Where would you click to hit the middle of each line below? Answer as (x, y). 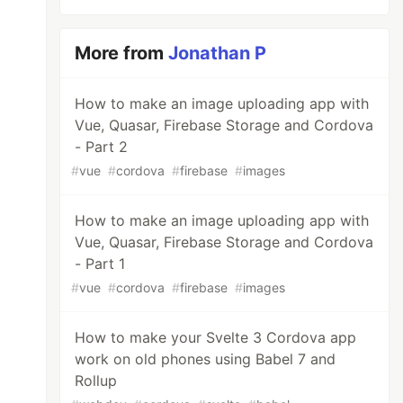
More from (122, 53)
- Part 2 (102, 147)
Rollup (96, 381)
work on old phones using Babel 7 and (206, 359)
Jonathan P (218, 53)
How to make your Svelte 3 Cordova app (216, 337)
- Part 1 (100, 264)
